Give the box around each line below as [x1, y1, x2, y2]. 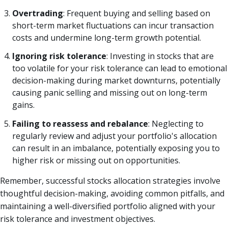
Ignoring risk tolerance [12, 50, 106, 62]
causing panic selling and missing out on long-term [12, 87, 207, 99]
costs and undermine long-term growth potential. [12, 32, 201, 43]
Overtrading [12, 7, 63, 19]
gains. [12, 99, 35, 111]
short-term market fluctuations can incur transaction [12, 19, 214, 31]
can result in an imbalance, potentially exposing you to [12, 142, 220, 154]
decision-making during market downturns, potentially [12, 75, 220, 87]
